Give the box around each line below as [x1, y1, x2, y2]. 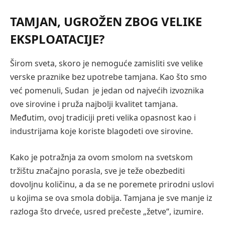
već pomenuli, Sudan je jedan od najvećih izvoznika [10, 85, 204, 96]
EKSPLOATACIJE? [10, 31, 104, 48]
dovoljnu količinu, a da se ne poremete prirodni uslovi [10, 178, 214, 190]
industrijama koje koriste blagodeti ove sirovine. [10, 126, 193, 137]
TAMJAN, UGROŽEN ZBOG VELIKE [10, 13, 202, 30]
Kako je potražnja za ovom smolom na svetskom [10, 151, 193, 163]
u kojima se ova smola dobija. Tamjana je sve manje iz [10, 192, 212, 203]
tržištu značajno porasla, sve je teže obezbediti [10, 165, 185, 176]
